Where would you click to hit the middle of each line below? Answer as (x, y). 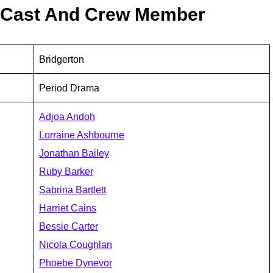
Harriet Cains (68, 207)
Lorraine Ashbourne (82, 134)
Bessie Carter (69, 226)
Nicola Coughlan (76, 244)
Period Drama (69, 87)
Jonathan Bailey (74, 153)
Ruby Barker (66, 171)
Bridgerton (62, 59)
